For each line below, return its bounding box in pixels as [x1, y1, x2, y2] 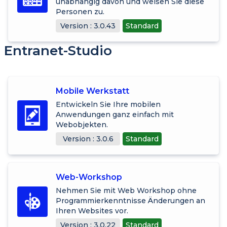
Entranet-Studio [4, 42, 112, 59]
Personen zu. [56, 7, 104, 16]
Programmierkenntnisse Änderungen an [56, 196, 205, 205]
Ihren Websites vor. [56, 206, 128, 215]
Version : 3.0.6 [62, 134, 113, 143]
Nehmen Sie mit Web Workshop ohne [56, 185, 197, 195]
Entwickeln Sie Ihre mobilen [56, 99, 161, 109]
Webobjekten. [56, 120, 108, 129]
